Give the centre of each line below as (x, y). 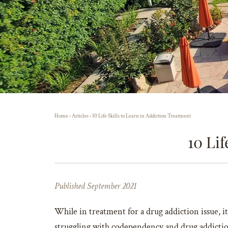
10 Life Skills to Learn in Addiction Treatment (141, 116)
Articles (80, 116)
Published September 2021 (95, 186)
